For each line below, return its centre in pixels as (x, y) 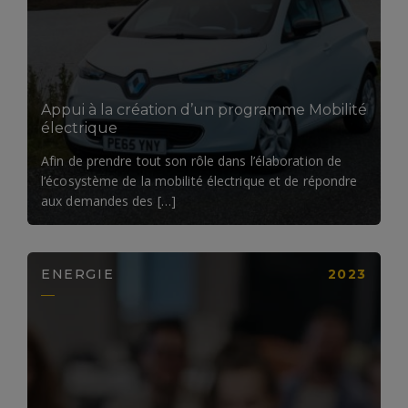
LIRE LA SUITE (191, 15)
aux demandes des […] (108, 200)
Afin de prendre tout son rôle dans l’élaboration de (192, 160)
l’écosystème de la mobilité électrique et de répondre (199, 180)
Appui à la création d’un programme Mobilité (204, 109)
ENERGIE (78, 274)
